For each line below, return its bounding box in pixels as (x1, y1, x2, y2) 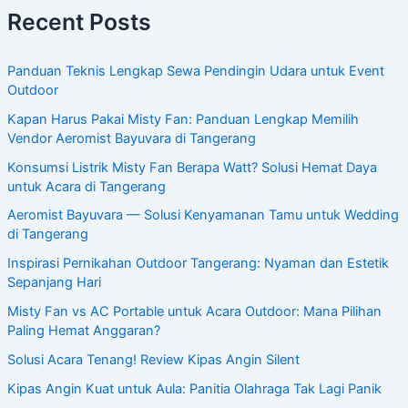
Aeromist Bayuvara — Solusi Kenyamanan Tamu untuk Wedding (6, 207, 399, 224)
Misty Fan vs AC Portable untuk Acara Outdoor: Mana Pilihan (6, 303, 382, 321)
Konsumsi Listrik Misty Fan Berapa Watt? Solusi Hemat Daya (6, 158, 377, 176)
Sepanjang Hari (6, 274, 101, 291)
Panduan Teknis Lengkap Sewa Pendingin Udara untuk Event (6, 62, 384, 79)
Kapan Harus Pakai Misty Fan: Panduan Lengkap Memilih (6, 110, 359, 127)
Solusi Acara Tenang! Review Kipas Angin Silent (6, 352, 300, 369)
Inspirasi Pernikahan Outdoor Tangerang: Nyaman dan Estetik (6, 255, 389, 272)
